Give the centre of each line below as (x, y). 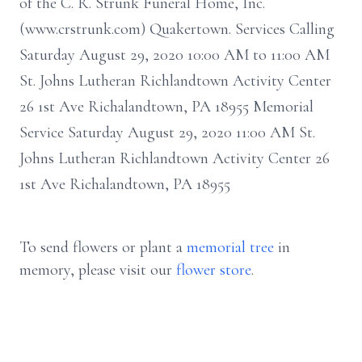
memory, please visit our (98, 270)
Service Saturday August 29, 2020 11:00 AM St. (167, 133)
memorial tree (230, 247)
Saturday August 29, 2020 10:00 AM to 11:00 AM (175, 55)
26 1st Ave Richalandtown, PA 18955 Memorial (166, 107)
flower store (214, 270)
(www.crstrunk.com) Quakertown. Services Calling (177, 29)
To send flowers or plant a (103, 247)
